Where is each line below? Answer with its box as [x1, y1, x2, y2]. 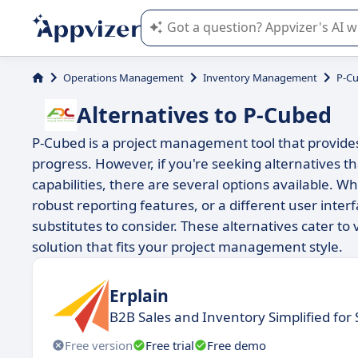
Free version [65, 336, 133, 353]
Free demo [207, 336, 266, 353]
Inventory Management [203, 70, 317, 85]
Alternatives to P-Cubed [77, 100, 332, 129]
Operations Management [63, 70, 184, 85]
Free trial [145, 336, 194, 353]
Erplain [109, 284, 169, 307]
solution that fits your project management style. [32, 237, 343, 256]
